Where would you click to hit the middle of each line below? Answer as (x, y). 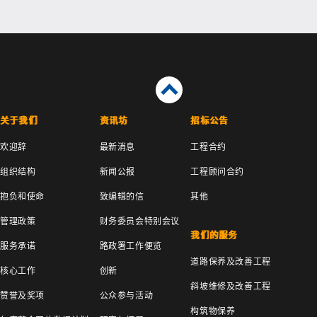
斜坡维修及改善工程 (231, 286)
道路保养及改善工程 (231, 261)
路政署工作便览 (131, 246)
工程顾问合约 (217, 172)
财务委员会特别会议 (140, 221)
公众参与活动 (126, 295)
